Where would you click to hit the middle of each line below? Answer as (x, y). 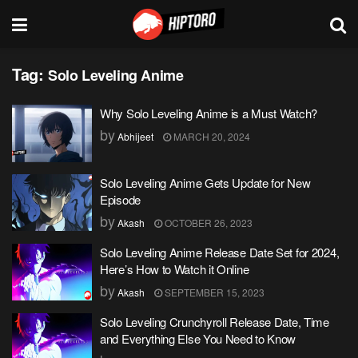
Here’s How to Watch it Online (175, 268)
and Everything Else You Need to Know (198, 338)
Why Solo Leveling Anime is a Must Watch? (209, 113)
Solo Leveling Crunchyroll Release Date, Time (215, 321)
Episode (120, 199)
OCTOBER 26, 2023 (207, 222)
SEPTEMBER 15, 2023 (213, 292)
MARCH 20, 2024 (211, 136)
